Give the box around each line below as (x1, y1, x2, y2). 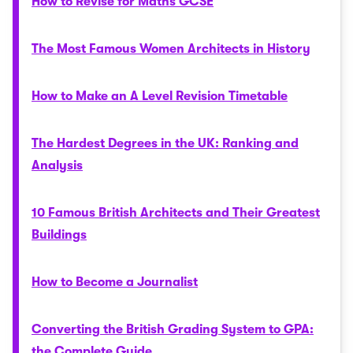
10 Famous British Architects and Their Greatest (32, 206, 320, 220)
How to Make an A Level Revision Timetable (32, 89, 288, 103)
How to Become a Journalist (32, 275, 198, 289)
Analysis (32, 158, 83, 173)
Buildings (32, 228, 87, 242)
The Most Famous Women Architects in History (32, 42, 310, 56)
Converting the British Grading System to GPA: (32, 322, 314, 336)
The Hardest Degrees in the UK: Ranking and (32, 136, 299, 150)
